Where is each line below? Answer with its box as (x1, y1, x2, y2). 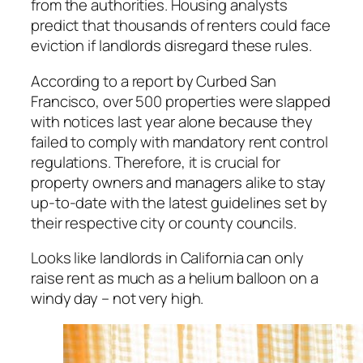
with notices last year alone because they (31, 110, 313, 132)
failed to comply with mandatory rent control (31, 130, 328, 152)
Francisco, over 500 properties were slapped (31, 90, 331, 112)
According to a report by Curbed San (31, 70, 276, 92)
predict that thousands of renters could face (31, 15, 331, 36)
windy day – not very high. (31, 288, 204, 310)
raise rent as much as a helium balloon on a (31, 267, 318, 289)
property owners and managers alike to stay (31, 171, 326, 193)
